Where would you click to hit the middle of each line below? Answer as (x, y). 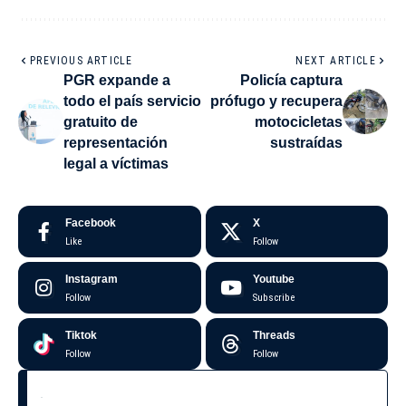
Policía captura (291, 80)
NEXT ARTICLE (336, 60)
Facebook (91, 222)
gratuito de (101, 121)
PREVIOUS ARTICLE (82, 60)
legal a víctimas (116, 163)
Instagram (92, 279)
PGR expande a (117, 80)
